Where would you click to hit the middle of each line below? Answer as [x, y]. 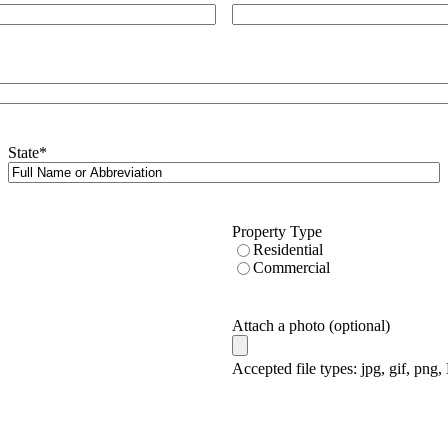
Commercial [291, 267]
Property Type [277, 231]
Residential [288, 249]
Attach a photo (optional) [311, 325]
